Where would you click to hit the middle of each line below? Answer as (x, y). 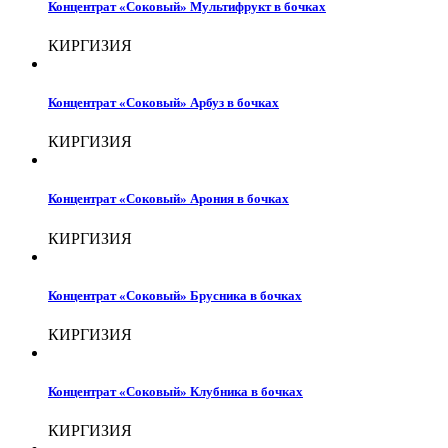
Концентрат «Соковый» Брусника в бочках (175, 295)
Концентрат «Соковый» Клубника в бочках (175, 392)
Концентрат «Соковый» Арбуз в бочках (163, 102)
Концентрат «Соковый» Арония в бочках (168, 199)
